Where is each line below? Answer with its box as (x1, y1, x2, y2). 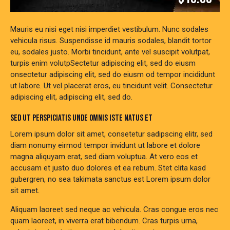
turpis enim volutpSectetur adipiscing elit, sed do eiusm (10, 58, 196, 68)
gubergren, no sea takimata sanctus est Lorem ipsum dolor (10, 174, 210, 184)
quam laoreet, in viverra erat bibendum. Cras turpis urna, (10, 216, 198, 225)
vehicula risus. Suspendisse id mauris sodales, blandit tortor (10, 35, 212, 45)
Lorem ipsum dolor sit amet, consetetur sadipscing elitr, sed (10, 129, 213, 139)
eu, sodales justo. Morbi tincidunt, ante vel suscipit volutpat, (10, 47, 210, 56)
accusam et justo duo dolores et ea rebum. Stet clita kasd (10, 163, 206, 172)
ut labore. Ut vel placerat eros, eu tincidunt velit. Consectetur (10, 81, 213, 90)
